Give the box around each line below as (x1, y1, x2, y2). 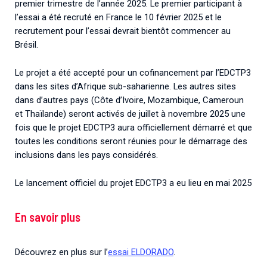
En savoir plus (15, 210, 80, 225)
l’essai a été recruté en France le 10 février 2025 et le (15, 12, 222, 23)
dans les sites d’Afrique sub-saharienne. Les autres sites (15, 81, 236, 92)
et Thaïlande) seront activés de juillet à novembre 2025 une (15, 108, 246, 120)
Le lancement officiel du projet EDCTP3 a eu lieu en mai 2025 (15, 178, 252, 189)
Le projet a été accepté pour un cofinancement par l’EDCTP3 (15, 67, 251, 79)
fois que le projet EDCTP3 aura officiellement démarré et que (15, 122, 252, 133)
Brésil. (15, 39, 38, 51)
